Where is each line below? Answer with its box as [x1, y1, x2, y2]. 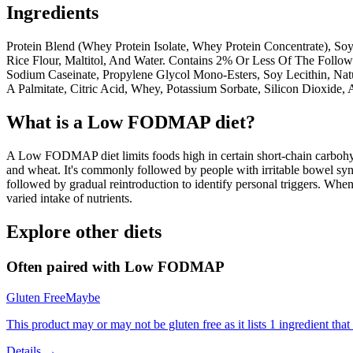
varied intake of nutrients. [6, 191, 132, 205]
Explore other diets [6, 221, 162, 242]
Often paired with [6, 258, 124, 275]
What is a [6, 112, 87, 133]
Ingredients [6, 2, 98, 24]
